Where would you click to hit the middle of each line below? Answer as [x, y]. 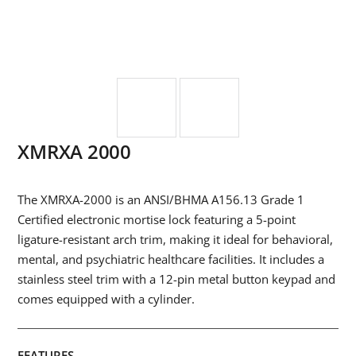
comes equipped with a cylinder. [106, 299]
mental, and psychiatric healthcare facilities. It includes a [171, 259]
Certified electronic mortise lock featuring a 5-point [157, 220]
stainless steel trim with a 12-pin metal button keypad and [177, 279]
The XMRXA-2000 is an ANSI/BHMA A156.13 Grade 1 [161, 200]
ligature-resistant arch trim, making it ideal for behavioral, [176, 240]
